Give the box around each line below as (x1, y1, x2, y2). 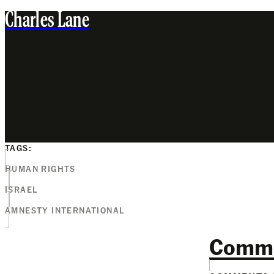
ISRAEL (5, 183, 39, 194)
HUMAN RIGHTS (5, 163, 76, 174)
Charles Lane (5, 11, 89, 32)
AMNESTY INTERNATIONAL (5, 204, 125, 215)
